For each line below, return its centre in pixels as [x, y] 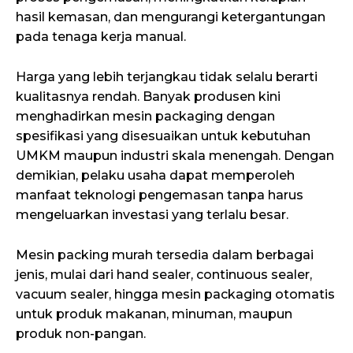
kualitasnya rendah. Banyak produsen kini [148, 97]
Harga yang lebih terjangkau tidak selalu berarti [167, 77]
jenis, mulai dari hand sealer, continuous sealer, [164, 274]
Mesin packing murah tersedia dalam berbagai [165, 255]
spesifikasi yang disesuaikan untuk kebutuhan [163, 136]
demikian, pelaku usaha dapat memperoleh [155, 176]
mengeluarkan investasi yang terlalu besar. [152, 215]
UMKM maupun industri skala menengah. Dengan [175, 156]
